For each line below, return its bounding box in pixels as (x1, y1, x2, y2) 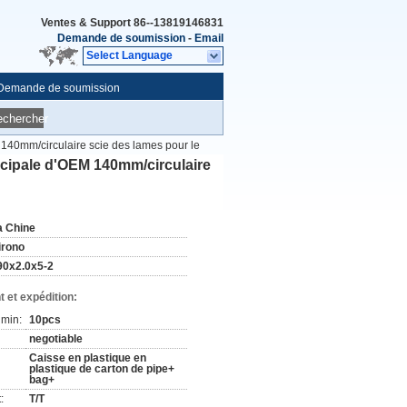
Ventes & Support (41, 16, 134, 29)
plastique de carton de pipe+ (29, 362, 174, 375)
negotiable (29, 333, 83, 345)
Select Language (86, 49, 173, 62)
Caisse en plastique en (29, 352, 146, 364)
